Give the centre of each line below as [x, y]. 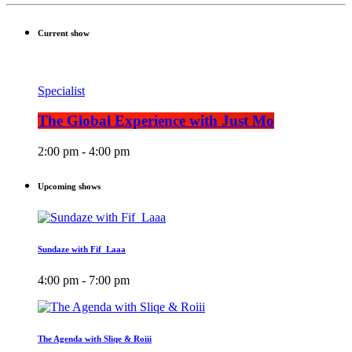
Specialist [61, 90]
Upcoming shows [69, 187]
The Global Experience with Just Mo [156, 121]
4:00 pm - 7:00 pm [84, 280]
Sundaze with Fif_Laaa [82, 249]
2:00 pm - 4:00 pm [84, 152]
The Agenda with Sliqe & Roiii [95, 339]
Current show [64, 33]
